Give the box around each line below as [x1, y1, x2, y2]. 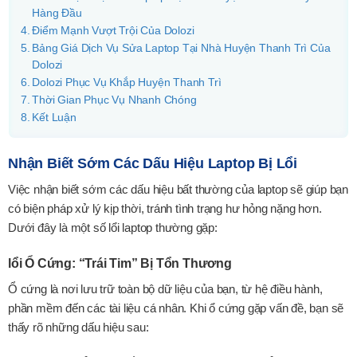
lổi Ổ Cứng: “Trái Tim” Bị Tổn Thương [8, 256, 232, 270]
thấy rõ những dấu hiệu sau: [8, 320, 149, 334]
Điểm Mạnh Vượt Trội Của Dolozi [32, 25, 194, 37]
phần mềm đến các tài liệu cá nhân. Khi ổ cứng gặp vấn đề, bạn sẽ [8, 300, 344, 315]
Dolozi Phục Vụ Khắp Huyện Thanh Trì [32, 76, 222, 89]
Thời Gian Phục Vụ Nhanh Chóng [32, 94, 197, 107]
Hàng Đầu [32, 7, 82, 20]
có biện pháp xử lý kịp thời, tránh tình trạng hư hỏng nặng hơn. [8, 202, 322, 216]
